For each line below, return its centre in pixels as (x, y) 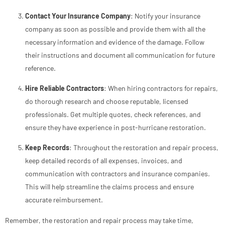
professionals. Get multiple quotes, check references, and (113, 115)
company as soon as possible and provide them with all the (115, 29)
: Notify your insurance (165, 16)
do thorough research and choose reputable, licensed (107, 101)
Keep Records (47, 148)
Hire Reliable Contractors (65, 88)
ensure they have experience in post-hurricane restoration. (116, 128)
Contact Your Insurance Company (78, 16)
